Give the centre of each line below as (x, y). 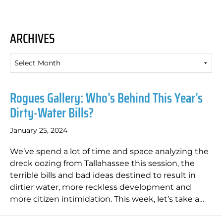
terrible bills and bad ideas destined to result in (103, 175)
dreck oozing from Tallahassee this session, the (102, 163)
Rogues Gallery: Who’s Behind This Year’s (106, 98)
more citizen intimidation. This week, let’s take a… (107, 199)
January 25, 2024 (39, 130)
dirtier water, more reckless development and (101, 187)
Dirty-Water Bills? (52, 113)
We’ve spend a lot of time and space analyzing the (109, 151)
